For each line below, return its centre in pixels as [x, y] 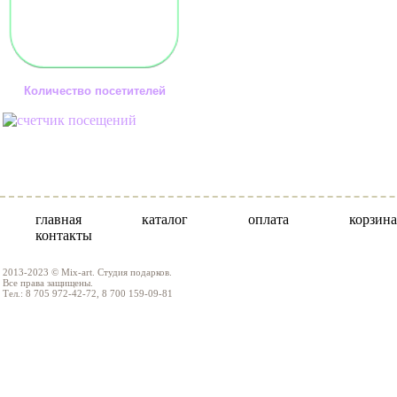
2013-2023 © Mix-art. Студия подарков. [87, 272]
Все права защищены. [48, 283]
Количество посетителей [95, 91]
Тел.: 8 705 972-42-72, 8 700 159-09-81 [88, 293]
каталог [165, 219]
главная [58, 219]
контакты [64, 235]
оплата [269, 219]
